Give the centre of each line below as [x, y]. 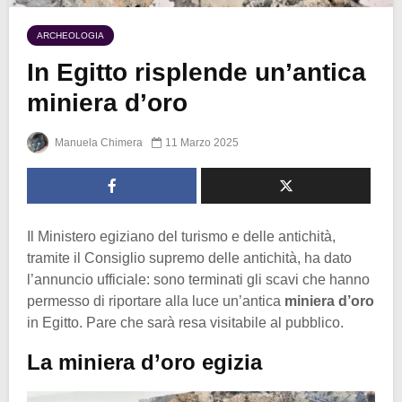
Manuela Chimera [97, 143]
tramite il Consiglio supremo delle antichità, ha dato [189, 258]
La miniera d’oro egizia [144, 363]
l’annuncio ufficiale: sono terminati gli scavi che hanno [198, 280]
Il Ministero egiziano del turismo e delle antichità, [181, 237]
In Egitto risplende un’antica [197, 72]
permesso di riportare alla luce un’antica [156, 301]
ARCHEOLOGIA [70, 35]
